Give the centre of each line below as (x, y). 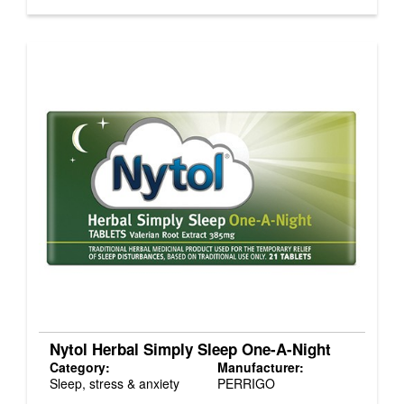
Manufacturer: (260, 367)
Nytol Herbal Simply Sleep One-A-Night (190, 349)
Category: (80, 367)
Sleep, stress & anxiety (115, 383)
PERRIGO (246, 383)
